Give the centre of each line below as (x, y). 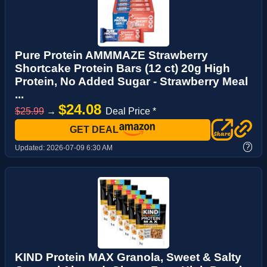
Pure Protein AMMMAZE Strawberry (111, 55)
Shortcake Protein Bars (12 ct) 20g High (122, 69)
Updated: (31, 148)
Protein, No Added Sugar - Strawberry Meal (131, 82)
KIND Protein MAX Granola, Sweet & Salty (128, 257)
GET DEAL (94, 130)
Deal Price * (131, 111)
